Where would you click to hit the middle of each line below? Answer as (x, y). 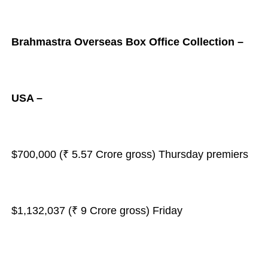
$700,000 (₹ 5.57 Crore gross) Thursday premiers (130, 154)
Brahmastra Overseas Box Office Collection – (127, 42)
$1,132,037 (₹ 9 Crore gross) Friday (97, 211)
